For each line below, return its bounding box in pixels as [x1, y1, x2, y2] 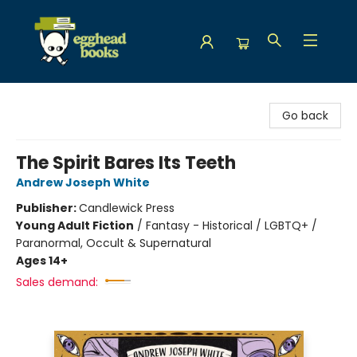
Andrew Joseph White [16, 175, 150, 190]
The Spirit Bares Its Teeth [16, 151, 236, 175]
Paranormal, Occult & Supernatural [16, 235, 211, 251]
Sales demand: [16, 274, 98, 290]
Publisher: [16, 200, 79, 216]
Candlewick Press [79, 200, 175, 216]
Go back [282, 108, 328, 124]
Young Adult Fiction [16, 218, 134, 233]
